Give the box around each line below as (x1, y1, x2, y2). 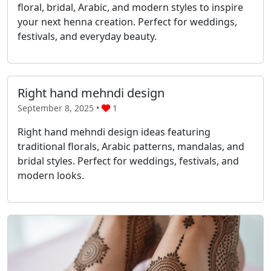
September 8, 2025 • (18, 102, 102, 114)
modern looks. (18, 168, 84, 182)
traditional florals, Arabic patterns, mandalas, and (18, 139, 244, 153)
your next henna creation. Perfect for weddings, (18, 15, 237, 28)
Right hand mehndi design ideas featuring (18, 125, 211, 139)
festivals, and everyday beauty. (18, 29, 157, 43)
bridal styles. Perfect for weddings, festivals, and (18, 154, 239, 168)
